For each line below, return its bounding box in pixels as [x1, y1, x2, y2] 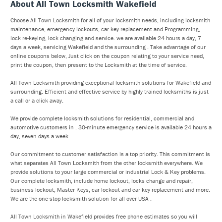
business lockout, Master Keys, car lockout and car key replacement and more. [10, 186, 210, 193]
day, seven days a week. [10, 132, 70, 140]
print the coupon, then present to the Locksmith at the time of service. [10, 61, 187, 68]
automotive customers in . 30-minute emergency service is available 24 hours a [10, 123, 212, 131]
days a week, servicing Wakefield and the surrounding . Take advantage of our [10, 43, 206, 51]
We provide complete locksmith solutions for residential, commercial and [10, 114, 194, 122]
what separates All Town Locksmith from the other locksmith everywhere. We [10, 159, 203, 166]
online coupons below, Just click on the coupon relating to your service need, [10, 52, 204, 59]
